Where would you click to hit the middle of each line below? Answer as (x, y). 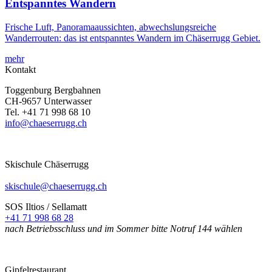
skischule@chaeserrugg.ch (56, 186)
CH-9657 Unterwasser (48, 101)
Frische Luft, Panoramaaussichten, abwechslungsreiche (110, 27)
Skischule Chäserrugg (47, 164)
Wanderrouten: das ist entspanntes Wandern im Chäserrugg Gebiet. (133, 38)
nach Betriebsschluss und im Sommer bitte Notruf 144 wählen (124, 228)
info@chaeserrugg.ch (46, 123)
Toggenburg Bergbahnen (53, 90)
